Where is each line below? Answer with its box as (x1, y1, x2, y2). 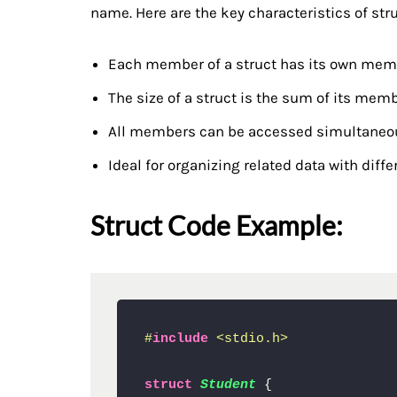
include (152, 330, 208, 346)
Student (199, 376, 256, 393)
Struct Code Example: (90, 209, 343, 241)
